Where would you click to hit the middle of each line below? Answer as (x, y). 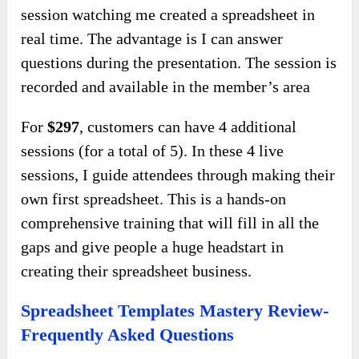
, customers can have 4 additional (188, 127)
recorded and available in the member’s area (166, 87)
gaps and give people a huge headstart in (153, 247)
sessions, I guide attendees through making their (178, 175)
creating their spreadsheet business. (137, 271)
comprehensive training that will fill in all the (170, 223)
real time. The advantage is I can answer (152, 39)
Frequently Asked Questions (128, 335)
